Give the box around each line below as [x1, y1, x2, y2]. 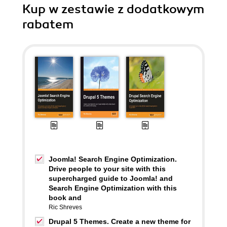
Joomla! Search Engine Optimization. [49, 155, 177, 163]
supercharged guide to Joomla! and [49, 174, 173, 182]
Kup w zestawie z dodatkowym [22, 2, 204, 17]
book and [49, 194, 82, 202]
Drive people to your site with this [49, 165, 166, 173]
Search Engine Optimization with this [49, 184, 177, 192]
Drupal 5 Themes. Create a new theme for [49, 217, 191, 225]
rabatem [22, 17, 73, 32]
